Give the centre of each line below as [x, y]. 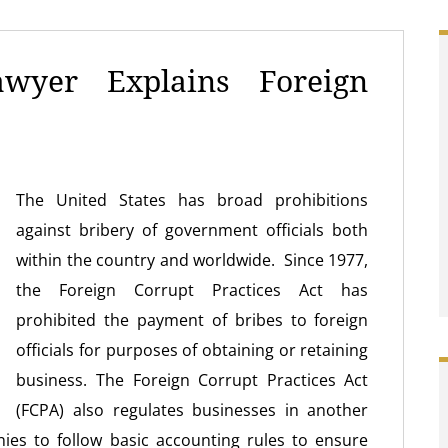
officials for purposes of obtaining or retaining [192, 350]
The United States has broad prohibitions [192, 200]
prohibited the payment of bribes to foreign [192, 320]
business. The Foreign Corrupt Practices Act [192, 380]
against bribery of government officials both [192, 230]
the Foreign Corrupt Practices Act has [192, 290]
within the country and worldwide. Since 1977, [192, 260]
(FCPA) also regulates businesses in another [192, 410]
